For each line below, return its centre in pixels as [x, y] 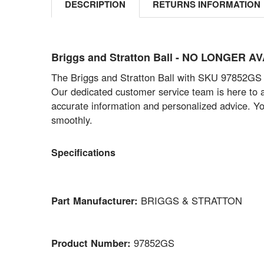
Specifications [83, 152]
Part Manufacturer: [96, 200]
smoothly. [72, 120]
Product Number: [92, 242]
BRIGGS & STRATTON [191, 200]
